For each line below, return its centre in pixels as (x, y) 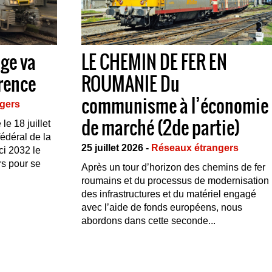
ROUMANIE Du (131, 84)
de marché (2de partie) (161, 127)
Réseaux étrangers (195, 148)
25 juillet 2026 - (116, 148)
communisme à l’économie (175, 106)
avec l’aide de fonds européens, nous (162, 207)
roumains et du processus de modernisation (175, 181)
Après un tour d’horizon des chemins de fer (173, 167)
